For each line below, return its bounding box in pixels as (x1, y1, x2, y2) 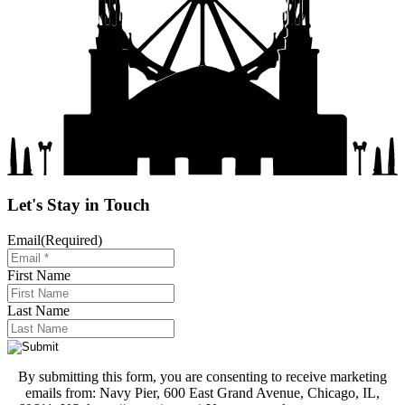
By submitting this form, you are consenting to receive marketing (18, 369, 387, 385)
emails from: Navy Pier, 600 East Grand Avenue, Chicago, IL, (25, 385, 380, 401)
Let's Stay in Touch (7, 195, 150, 215)
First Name (7, 268, 71, 284)
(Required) (41, 232, 102, 249)
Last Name (7, 303, 70, 319)
